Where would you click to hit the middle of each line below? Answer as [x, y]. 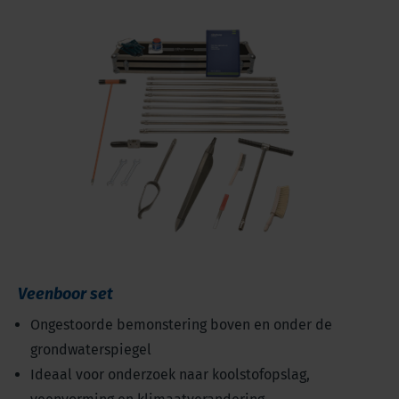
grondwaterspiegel [91, 349]
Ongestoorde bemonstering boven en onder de [181, 324]
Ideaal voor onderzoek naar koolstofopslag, [170, 374]
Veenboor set [65, 293]
